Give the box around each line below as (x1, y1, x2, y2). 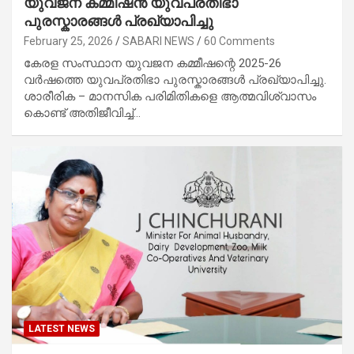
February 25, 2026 (24, 35, 113, 48)
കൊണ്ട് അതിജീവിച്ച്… (24, 106, 141, 121)
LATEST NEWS (28, 323, 95, 335)
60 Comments (204, 35, 275, 48)
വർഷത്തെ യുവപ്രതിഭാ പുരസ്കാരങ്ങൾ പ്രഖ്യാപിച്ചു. (24, 73, 326, 88)
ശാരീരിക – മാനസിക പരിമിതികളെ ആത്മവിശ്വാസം (24, 89, 316, 104)
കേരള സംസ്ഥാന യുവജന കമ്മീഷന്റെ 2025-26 (24, 56, 281, 71)
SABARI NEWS (122, 35, 194, 48)
